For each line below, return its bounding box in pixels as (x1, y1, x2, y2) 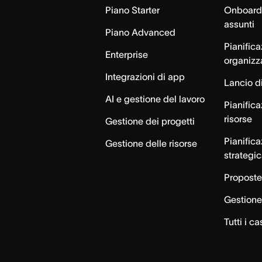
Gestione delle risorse (105, 138, 198, 149)
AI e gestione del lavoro (105, 94, 205, 104)
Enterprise (105, 49, 149, 60)
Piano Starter (105, 5, 160, 15)
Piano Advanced (105, 27, 176, 37)
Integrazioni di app (105, 71, 185, 82)
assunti (223, 19, 254, 29)
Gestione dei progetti (105, 116, 195, 126)
